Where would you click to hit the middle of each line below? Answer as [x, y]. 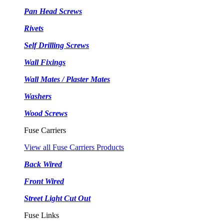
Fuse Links [41, 215]
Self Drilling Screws [56, 45]
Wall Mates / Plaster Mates [67, 79]
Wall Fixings [45, 62]
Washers [38, 96]
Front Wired [44, 181]
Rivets [34, 28]
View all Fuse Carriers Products [74, 147]
